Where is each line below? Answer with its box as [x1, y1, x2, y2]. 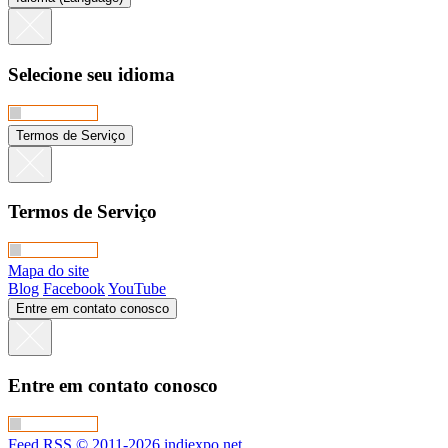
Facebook [43, 280, 105, 298]
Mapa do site [8, 262, 89, 280]
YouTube [108, 280, 166, 298]
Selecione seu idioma [8, 64, 175, 85]
